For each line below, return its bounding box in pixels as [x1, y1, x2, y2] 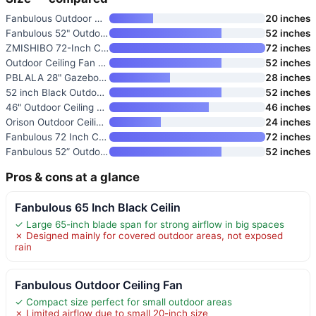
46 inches [265, 101, 310, 113]
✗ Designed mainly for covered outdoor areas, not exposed [15, 229, 283, 241]
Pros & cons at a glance [6, 169, 140, 184]
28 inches [265, 71, 310, 83]
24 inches [265, 116, 310, 128]
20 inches [265, 12, 310, 24]
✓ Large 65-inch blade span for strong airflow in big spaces [15, 218, 284, 230]
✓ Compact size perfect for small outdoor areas [15, 296, 232, 308]
